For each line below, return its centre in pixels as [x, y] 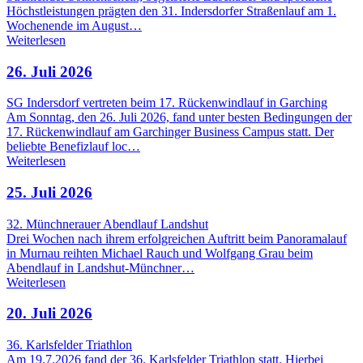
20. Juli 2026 [49, 314]
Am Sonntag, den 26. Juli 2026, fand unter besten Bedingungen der [179, 117]
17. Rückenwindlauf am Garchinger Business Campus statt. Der [170, 132]
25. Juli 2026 [49, 193]
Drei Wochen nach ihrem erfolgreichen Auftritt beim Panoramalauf [177, 238]
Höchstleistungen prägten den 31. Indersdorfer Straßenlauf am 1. [171, 11]
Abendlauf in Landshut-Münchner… [100, 267]
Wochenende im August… [74, 25]
